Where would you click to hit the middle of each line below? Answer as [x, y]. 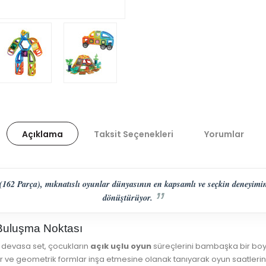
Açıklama [42, 134]
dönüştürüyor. [127, 197]
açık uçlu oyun [121, 246]
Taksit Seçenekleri [134, 134]
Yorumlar [224, 134]
